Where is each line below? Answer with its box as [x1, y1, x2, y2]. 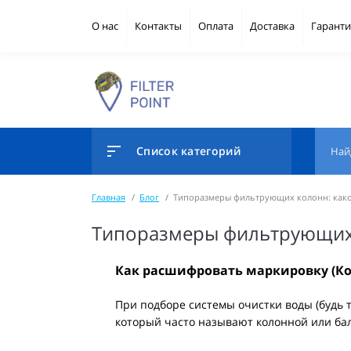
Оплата [198, 19, 233, 33]
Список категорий [136, 143, 241, 159]
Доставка [250, 19, 295, 33]
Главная [92, 191, 125, 204]
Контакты [135, 19, 182, 33]
